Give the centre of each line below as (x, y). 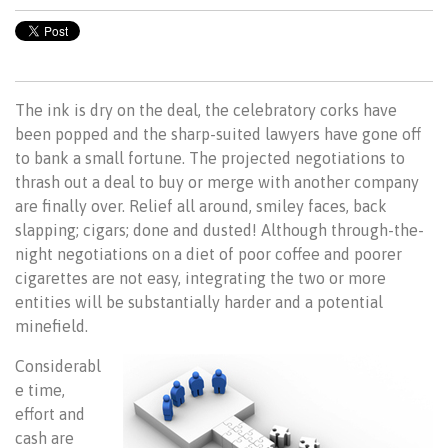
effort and (50, 414)
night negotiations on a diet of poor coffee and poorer (208, 254)
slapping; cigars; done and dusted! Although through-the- (219, 230)
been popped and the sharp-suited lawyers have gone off (218, 134)
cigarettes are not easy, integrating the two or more (200, 278)
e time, (40, 390)
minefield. (51, 326)
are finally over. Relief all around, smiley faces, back (201, 206)
